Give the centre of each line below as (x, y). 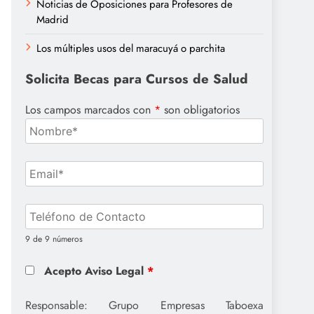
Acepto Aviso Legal (95, 271)
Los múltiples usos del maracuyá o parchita (131, 48)
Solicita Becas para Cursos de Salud (137, 78)
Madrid (53, 20)
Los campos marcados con (90, 110)
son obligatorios (200, 110)
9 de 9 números (54, 239)
